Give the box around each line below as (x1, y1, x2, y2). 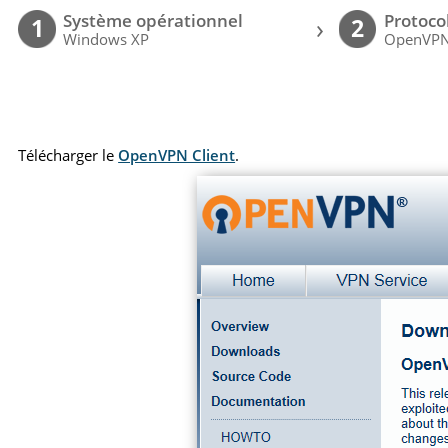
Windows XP (63, 29, 150, 50)
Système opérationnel (63, 9, 244, 33)
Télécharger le (18, 144, 119, 165)
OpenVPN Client (118, 144, 236, 165)
